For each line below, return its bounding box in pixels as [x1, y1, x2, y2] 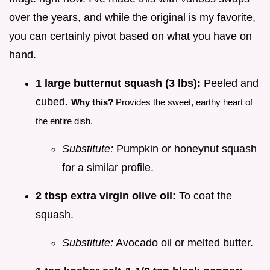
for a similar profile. [62, 161, 154, 174]
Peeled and [201, 77, 259, 89]
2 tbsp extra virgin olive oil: [36, 189, 176, 202]
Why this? [71, 96, 113, 107]
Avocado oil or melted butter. [113, 236, 253, 249]
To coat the [176, 189, 232, 202]
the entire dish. [36, 115, 93, 126]
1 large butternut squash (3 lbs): [36, 77, 201, 89]
